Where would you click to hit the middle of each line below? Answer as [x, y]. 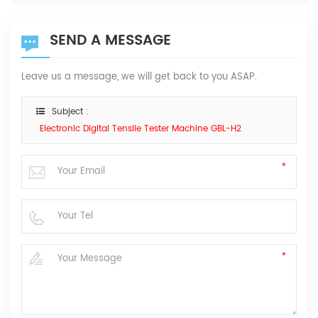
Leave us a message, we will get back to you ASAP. [139, 77]
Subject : [70, 112]
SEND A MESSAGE [110, 41]
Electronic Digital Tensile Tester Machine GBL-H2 [141, 129]
